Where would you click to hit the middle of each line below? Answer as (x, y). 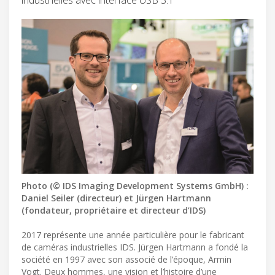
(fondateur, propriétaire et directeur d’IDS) (114, 210)
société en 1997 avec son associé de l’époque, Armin (126, 259)
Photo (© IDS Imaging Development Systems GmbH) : (135, 185)
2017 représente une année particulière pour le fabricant (133, 234)
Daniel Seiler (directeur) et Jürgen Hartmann (116, 198)
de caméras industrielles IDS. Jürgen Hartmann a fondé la (135, 247)
